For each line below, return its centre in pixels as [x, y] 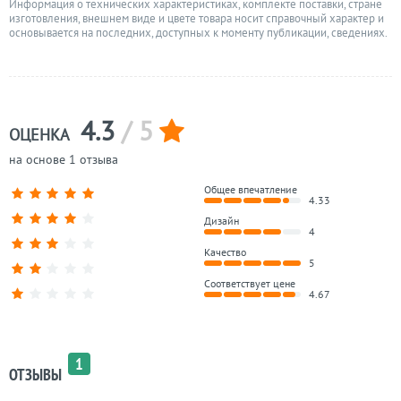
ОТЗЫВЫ [35, 375]
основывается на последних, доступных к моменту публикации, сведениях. [198, 33]
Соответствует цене [250, 283]
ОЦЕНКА [41, 135]
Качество [226, 252]
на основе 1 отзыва [64, 159]
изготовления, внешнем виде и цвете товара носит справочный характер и [196, 18]
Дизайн [222, 221]
